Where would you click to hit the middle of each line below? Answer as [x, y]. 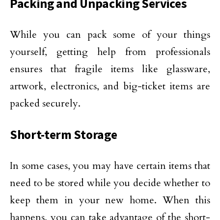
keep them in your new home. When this [110, 200]
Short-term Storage [64, 135]
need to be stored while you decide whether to [110, 183]
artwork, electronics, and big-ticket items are [110, 86]
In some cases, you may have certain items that [110, 166]
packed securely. [45, 103]
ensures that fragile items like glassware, [110, 69]
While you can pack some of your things [110, 35]
